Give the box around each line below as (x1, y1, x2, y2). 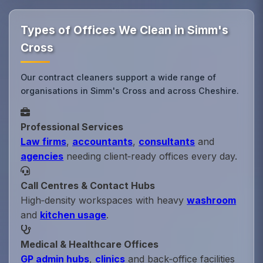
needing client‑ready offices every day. (63, 150, 238, 163)
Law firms (21, 136, 67, 148)
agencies (21, 150, 64, 163)
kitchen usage (40, 209, 107, 221)
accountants (72, 136, 133, 148)
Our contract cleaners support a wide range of (21, 72, 217, 83)
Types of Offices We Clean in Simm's (21, 23, 229, 38)
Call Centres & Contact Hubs (21, 180, 156, 192)
